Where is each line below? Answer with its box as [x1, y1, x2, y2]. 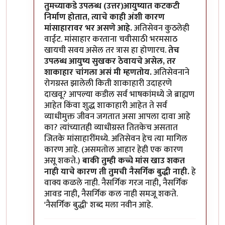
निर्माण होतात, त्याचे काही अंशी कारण [44, 10, 165, 24]
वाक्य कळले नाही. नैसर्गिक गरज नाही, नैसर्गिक [44, 175, 188, 190]
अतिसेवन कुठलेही [132, 21, 189, 35]
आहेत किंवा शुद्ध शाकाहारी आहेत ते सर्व [44, 98, 167, 113]
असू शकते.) [44, 153, 82, 168]
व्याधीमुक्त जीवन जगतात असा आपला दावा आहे [44, 109, 190, 124]
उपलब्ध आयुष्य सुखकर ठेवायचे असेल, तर [44, 54, 176, 68]
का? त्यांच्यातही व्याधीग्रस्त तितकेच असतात [44, 120, 178, 135]
